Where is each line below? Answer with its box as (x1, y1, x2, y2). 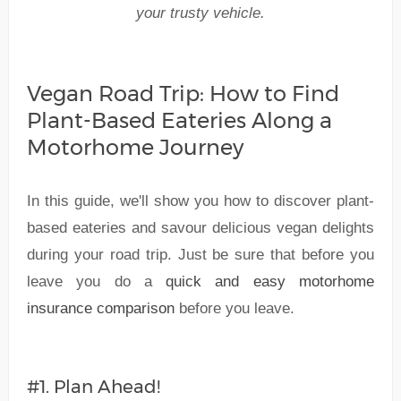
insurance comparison (26, 299, 175, 317)
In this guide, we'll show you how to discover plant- (26, 192, 375, 209)
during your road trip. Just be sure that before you (26, 245, 375, 263)
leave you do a (26, 272, 166, 290)
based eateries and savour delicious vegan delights (26, 218, 375, 236)
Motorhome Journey (26, 133, 243, 160)
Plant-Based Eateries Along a (26, 107, 332, 133)
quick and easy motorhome (166, 272, 375, 290)
